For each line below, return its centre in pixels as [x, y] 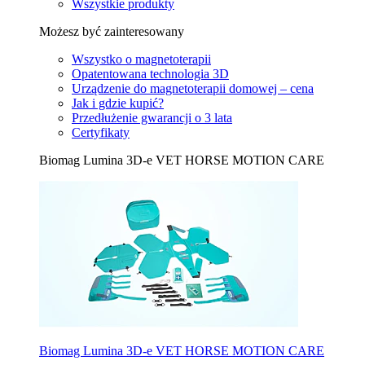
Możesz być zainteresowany [112, 32]
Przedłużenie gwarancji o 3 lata [152, 118]
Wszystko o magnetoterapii [141, 59]
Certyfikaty [101, 133]
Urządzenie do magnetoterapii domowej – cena [193, 89]
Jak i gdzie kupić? [118, 103]
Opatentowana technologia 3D [150, 74]
